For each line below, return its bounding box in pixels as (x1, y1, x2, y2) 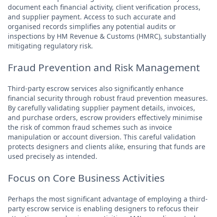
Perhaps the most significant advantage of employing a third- (8, 194, 208, 203)
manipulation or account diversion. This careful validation (8, 132, 196, 141)
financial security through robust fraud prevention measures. (8, 93, 208, 103)
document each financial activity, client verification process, (8, 2, 201, 12)
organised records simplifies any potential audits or (8, 21, 176, 31)
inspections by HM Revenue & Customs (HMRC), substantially (8, 31, 206, 41)
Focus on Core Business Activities (8, 170, 165, 185)
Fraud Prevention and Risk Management (8, 60, 200, 74)
